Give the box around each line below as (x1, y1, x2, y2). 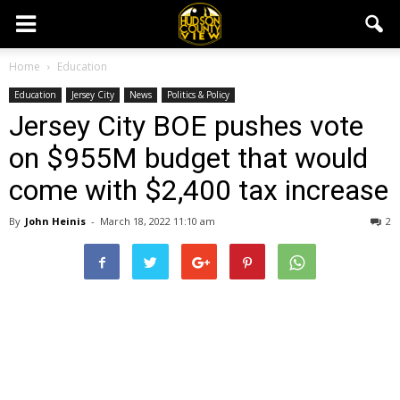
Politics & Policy (167, 88, 229, 101)
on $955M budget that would (9, 141, 368, 175)
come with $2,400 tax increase (9, 173, 388, 207)
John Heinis (25, 214, 86, 228)
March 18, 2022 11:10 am (100, 214, 215, 228)
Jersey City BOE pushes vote (9, 109, 363, 143)
